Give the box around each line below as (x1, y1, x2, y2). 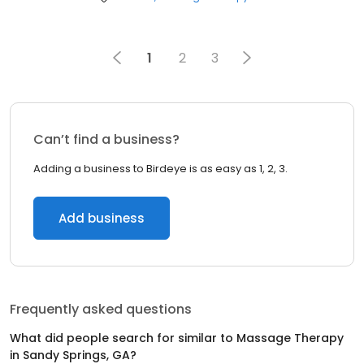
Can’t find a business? (33, 130, 180, 149)
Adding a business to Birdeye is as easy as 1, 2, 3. (33, 161, 288, 176)
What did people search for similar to (10, 330, 236, 346)
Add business (58, 210, 145, 227)
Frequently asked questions (10, 300, 192, 318)
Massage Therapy (236, 330, 344, 346)
